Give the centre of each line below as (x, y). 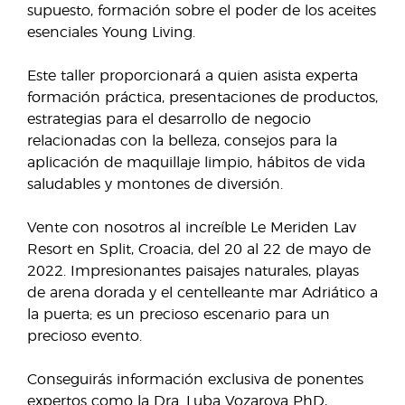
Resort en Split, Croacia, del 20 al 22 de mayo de (199, 250)
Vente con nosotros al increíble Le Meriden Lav (192, 228)
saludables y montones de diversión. (155, 184)
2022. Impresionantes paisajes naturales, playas (193, 271)
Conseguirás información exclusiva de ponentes (195, 380)
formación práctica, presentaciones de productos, (202, 98)
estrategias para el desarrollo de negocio (169, 119)
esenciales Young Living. (111, 33)
